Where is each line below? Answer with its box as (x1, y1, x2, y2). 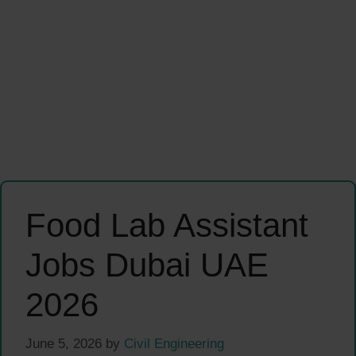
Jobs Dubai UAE (25, 246, 269, 284)
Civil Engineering (124, 335, 224, 351)
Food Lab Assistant (25, 207, 308, 245)
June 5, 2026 (25, 335, 102, 351)
